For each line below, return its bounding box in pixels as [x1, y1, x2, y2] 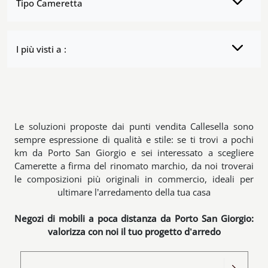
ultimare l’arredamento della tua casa [57, 186, 211, 199]
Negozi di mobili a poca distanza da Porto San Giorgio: [14, 212, 254, 225]
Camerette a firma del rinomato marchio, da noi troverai [14, 160, 254, 172]
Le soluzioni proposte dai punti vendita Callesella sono [14, 120, 254, 133]
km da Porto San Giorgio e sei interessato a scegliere [14, 147, 254, 159]
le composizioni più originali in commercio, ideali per [14, 173, 254, 185]
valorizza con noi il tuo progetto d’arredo [47, 226, 221, 238]
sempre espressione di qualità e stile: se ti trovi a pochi [14, 133, 254, 146]
